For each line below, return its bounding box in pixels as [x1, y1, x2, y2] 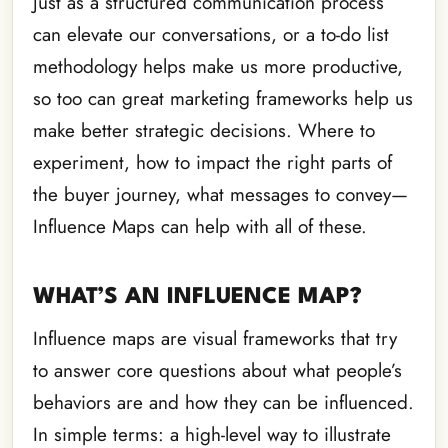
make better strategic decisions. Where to [33, 117, 375, 145]
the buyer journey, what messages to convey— [33, 181, 408, 209]
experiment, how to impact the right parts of [33, 149, 392, 177]
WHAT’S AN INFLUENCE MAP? [33, 286, 362, 309]
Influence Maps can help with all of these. [33, 213, 367, 241]
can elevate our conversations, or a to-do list [33, 21, 389, 49]
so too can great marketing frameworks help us [33, 85, 413, 113]
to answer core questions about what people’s [33, 357, 402, 385]
